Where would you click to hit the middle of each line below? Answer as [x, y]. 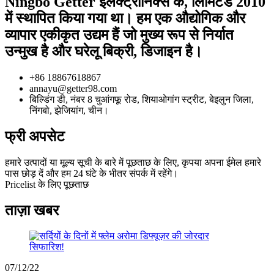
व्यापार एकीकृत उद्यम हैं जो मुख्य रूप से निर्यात [119, 35]
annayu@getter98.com [73, 88]
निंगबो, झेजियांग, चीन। [69, 110]
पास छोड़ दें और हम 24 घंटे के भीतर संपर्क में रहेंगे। [92, 173]
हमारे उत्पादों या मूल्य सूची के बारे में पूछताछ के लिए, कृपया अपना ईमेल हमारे [133, 162]
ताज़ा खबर [32, 210]
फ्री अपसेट [35, 136]
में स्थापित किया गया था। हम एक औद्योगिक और [125, 18]
